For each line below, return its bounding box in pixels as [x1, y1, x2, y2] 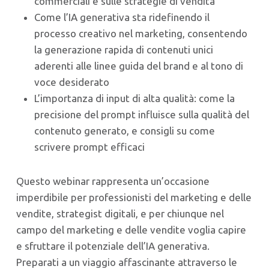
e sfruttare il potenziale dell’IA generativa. [16, 240, 210, 252]
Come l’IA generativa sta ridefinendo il [34, 11, 210, 23]
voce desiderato [34, 76, 109, 88]
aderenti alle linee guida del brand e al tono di [34, 59, 243, 71]
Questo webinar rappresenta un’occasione [16, 175, 210, 187]
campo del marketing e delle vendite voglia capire [16, 223, 246, 235]
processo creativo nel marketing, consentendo [34, 27, 247, 39]
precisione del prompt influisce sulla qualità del [34, 108, 249, 120]
